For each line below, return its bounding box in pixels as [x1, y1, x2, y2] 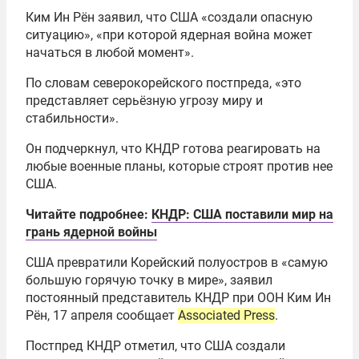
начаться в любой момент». [26, 45, 194, 61]
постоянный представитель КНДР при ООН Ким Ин [26, 290, 331, 306]
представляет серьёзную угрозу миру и [26, 93, 263, 109]
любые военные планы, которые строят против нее [26, 159, 333, 175]
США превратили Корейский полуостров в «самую [26, 255, 328, 271]
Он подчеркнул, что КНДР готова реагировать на [26, 141, 321, 157]
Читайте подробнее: [26, 207, 151, 223]
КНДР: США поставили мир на [151, 207, 333, 223]
